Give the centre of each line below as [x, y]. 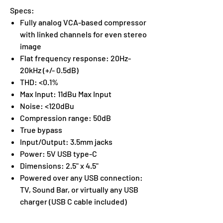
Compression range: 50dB [65, 117]
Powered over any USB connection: [81, 177]
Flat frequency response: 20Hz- [75, 58]
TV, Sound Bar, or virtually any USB [79, 189]
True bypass [41, 129]
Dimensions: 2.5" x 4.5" [59, 165]
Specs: [22, 10]
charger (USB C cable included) [73, 201]
